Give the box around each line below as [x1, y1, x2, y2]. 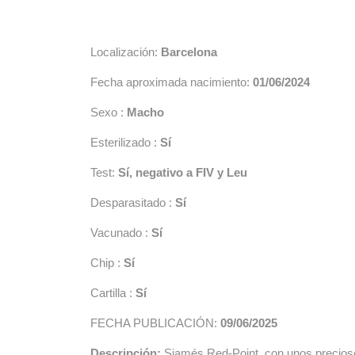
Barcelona [161, 44, 217, 59]
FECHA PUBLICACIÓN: [90, 315, 220, 330]
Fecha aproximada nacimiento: [90, 74, 253, 89]
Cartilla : [90, 285, 136, 300]
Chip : [90, 255, 124, 269]
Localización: [90, 44, 161, 59]
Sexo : [90, 105, 127, 119]
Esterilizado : [90, 135, 160, 149]
